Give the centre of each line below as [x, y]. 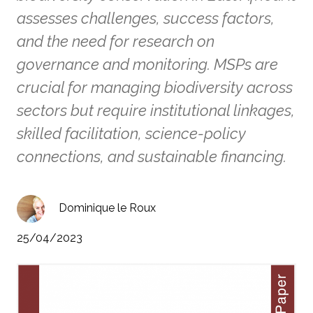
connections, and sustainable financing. [152, 156]
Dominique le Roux [107, 208]
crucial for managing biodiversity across [155, 87]
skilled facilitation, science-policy [131, 133]
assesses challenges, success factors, [146, 18]
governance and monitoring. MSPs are [147, 64]
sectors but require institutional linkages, [156, 110]
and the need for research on [116, 41]
